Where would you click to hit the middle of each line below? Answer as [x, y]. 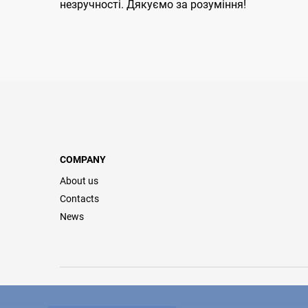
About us [79, 181]
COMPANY [83, 159]
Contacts [79, 199]
